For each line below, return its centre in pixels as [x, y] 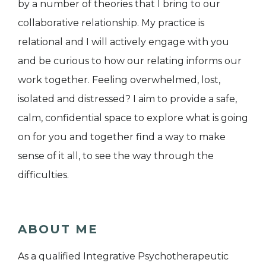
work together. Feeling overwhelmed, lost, [119, 80]
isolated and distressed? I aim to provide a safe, [127, 99]
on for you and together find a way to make [122, 137]
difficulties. [43, 175]
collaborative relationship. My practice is [111, 23]
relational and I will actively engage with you [123, 42]
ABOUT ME [58, 229]
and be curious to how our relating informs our [130, 61]
